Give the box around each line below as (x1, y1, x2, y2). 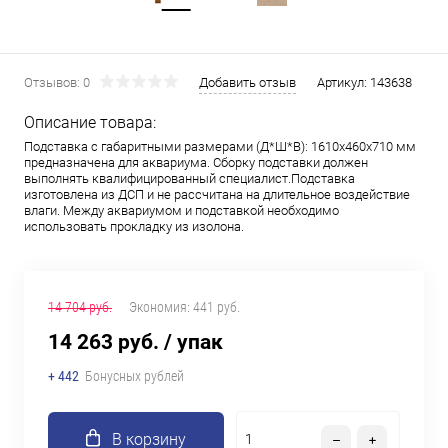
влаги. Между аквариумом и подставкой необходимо (24, 203, 339, 218)
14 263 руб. (48, 330, 159, 354)
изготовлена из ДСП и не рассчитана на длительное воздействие (24, 187, 410, 202)
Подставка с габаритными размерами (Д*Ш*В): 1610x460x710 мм (24, 139, 416, 154)
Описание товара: (24, 113, 156, 132)
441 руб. (193, 299, 240, 315)
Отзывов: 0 (24, 75, 90, 90)
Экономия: (129, 299, 193, 315)
